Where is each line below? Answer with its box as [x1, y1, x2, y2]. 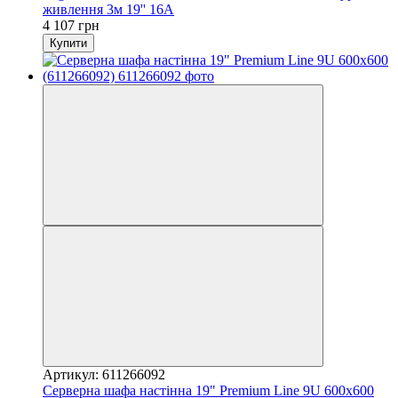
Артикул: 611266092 [43, 366, 165, 382]
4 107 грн [43, 17, 99, 33]
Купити [50, 36, 87, 50]
